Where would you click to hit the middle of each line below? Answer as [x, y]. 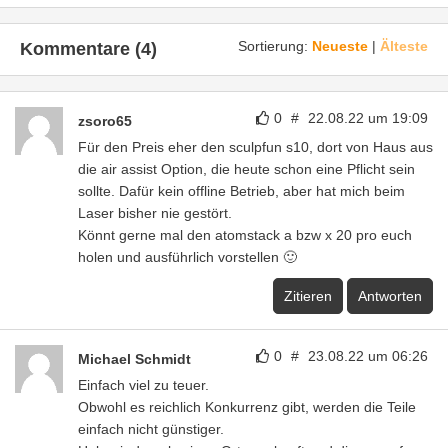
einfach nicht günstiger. [151, 429]
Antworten [390, 296]
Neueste [340, 46]
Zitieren [308, 296]
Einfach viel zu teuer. [143, 385]
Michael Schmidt [134, 359]
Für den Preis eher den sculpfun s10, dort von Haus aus [255, 147]
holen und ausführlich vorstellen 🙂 [187, 257]
